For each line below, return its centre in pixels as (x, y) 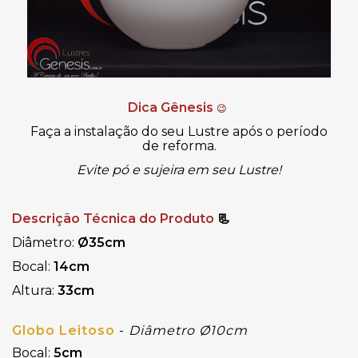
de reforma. (179, 146)
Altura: (35, 291)
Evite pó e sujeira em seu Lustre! (179, 170)
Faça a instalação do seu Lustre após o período (179, 132)
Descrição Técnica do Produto (115, 219)
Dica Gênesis (172, 108)
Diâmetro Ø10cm (188, 331)
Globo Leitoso (64, 331)
